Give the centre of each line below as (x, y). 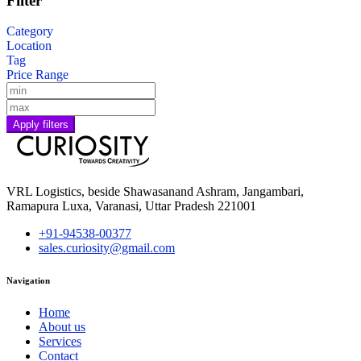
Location (29, 46)
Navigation (28, 281)
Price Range (37, 75)
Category (30, 31)
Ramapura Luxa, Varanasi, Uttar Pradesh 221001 (131, 206)
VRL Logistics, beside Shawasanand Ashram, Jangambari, (155, 192)
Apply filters (41, 125)
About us (62, 327)
